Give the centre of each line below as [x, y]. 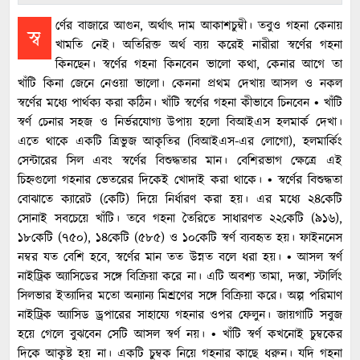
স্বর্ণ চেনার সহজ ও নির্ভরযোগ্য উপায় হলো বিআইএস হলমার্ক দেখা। [180, 122]
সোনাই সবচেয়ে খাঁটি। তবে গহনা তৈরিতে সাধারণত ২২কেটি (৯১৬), [180, 219]
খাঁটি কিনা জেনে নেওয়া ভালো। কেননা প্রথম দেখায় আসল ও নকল [180, 84]
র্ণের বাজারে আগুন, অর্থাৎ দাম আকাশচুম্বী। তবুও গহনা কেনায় [199, 26]
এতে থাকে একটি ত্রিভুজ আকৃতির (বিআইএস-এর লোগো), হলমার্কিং [180, 141]
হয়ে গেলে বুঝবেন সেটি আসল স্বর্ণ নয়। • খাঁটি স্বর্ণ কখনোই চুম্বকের [180, 334]
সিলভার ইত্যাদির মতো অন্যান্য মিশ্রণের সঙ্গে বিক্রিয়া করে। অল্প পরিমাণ [180, 296]
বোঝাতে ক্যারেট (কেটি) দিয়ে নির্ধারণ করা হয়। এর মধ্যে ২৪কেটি [180, 199]
